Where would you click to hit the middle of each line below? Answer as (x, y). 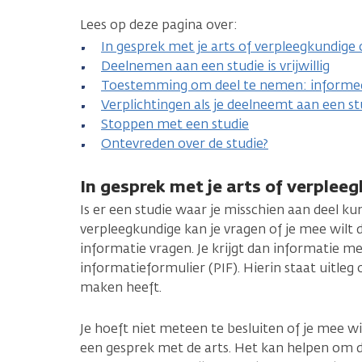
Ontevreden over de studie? (185, 143)
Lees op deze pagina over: (159, 24)
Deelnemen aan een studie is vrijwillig (215, 65)
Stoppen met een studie (175, 124)
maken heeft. (121, 287)
